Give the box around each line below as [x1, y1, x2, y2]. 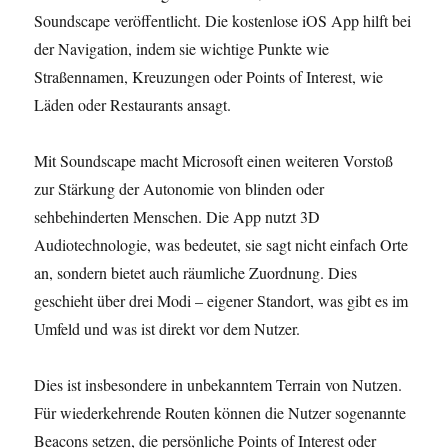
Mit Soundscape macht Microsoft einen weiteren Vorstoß [34, 150, 394, 172]
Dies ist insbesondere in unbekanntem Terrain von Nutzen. [34, 374, 403, 396]
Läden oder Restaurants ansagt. [34, 94, 232, 116]
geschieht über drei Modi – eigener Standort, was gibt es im [34, 290, 409, 312]
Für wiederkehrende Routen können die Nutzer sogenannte [34, 402, 407, 424]
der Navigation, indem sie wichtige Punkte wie [34, 38, 330, 60]
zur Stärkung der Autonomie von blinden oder [34, 178, 325, 200]
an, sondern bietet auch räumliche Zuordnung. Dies [34, 262, 358, 284]
